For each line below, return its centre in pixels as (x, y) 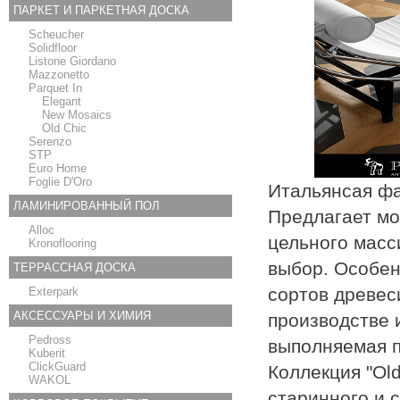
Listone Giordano (72, 61)
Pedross (50, 340)
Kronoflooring (62, 243)
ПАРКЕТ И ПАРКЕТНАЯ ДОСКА (101, 10)
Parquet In (55, 88)
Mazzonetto (59, 75)
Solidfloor (53, 48)
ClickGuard (57, 367)
